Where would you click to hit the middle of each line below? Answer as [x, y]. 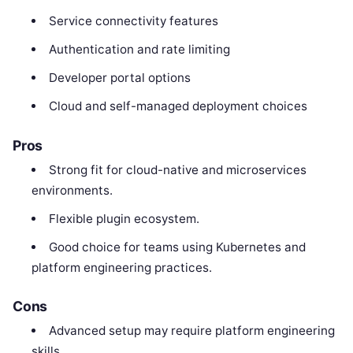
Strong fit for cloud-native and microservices [177, 169]
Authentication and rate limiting [139, 50]
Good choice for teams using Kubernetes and [177, 247]
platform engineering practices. [122, 267]
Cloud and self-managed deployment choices [178, 106]
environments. [72, 190]
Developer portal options [119, 78]
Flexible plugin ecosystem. [124, 218]
